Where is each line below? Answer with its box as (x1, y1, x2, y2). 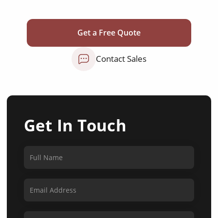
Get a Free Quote (77, 27, 141, 38)
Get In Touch (24, 114, 127, 136)
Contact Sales (96, 53, 146, 64)
